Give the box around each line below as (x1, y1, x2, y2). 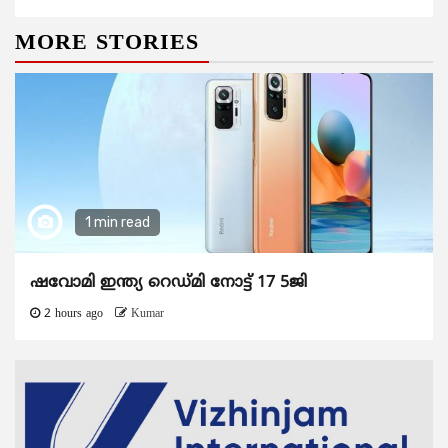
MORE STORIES (15, 30, 199, 58)
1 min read (85, 214, 150, 232)
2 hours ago (40, 307, 107, 323)
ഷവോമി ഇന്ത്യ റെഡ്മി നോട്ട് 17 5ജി (30, 273, 307, 294)
